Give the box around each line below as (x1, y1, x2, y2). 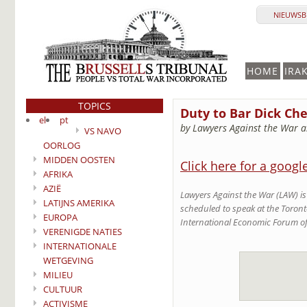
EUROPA (43, 211, 77, 223)
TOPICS (78, 99, 111, 112)
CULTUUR (43, 283, 82, 295)
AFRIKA (43, 168, 73, 180)
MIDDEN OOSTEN (43, 153, 115, 166)
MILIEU (43, 269, 73, 281)
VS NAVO (84, 125, 121, 137)
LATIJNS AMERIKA (43, 197, 114, 209)
